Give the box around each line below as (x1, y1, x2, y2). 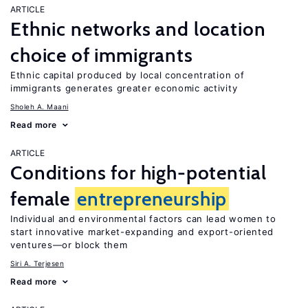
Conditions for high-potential (10, 161, 267, 184)
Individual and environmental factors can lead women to (10, 213, 276, 224)
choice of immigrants (10, 43, 193, 67)
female (10, 187, 75, 210)
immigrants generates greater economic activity (10, 82, 238, 93)
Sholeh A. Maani (10, 102, 69, 111)
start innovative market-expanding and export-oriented (10, 226, 274, 237)
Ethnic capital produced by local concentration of (10, 69, 245, 80)
